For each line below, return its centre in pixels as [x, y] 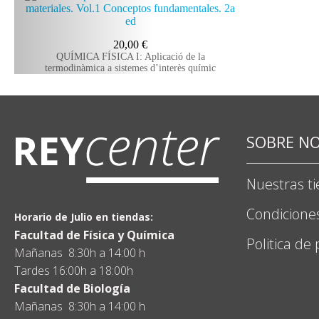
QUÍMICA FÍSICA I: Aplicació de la [130, 56]
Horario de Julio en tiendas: [84, 216]
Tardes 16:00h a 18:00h [74, 270]
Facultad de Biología [74, 288]
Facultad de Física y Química [96, 235]
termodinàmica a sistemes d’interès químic [130, 68]
